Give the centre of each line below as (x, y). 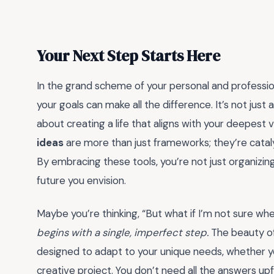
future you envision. (81, 180)
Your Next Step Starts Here (128, 55)
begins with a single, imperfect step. (123, 233)
